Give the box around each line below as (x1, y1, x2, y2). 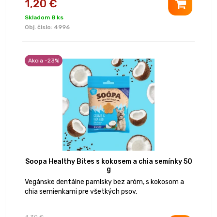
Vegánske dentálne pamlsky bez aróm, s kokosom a (25, 178, 184, 186)
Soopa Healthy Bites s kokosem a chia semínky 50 (25, 157, 192, 166)
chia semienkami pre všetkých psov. (25, 187, 137, 196)
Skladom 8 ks (25, 14, 63, 21)
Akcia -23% (28, 57, 59, 64)
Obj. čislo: (25, 24, 54, 31)
